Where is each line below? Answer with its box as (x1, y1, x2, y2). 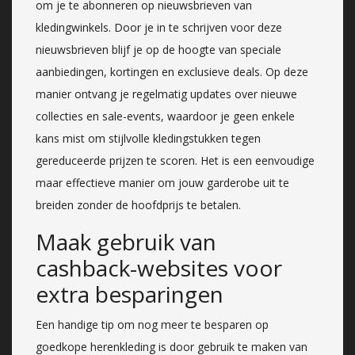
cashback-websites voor (36, 252, 282, 283)
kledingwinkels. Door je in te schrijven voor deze (36, 19, 282, 35)
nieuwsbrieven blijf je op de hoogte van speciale (36, 41, 281, 57)
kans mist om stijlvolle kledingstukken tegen (36, 130, 261, 146)
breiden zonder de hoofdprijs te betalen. (36, 197, 241, 212)
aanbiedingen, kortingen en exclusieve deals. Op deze (36, 63, 308, 79)
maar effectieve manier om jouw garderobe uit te (36, 174, 289, 190)
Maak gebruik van (36, 226, 216, 257)
